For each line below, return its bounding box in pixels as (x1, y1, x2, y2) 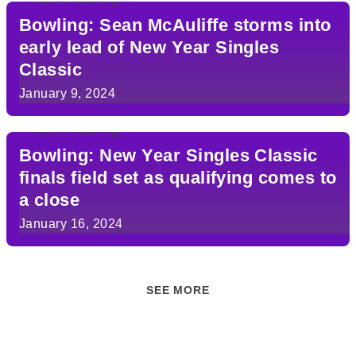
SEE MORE (146, 284, 210, 296)
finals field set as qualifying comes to (19, 168, 337, 188)
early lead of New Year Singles (19, 37, 280, 57)
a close (19, 190, 80, 210)
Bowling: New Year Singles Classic (19, 145, 318, 165)
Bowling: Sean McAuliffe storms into (19, 15, 331, 35)
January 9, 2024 (19, 87, 116, 100)
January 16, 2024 (19, 217, 123, 230)
